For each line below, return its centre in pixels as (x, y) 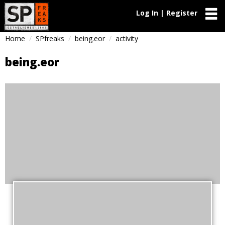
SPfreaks (50, 38)
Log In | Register (167, 13)
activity (127, 38)
